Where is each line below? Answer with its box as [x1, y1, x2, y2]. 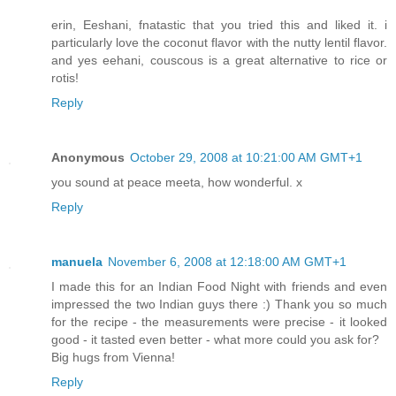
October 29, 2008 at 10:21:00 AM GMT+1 [130, 150, 362, 165]
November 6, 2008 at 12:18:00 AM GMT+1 [108, 255, 346, 270]
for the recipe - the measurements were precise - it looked [51, 315, 387, 330]
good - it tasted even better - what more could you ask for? [51, 332, 379, 347]
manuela [51, 255, 103, 270]
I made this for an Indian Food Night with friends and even [51, 279, 387, 294]
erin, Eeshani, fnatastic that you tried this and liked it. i [51, 18, 387, 33]
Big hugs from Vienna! [51, 350, 175, 365]
